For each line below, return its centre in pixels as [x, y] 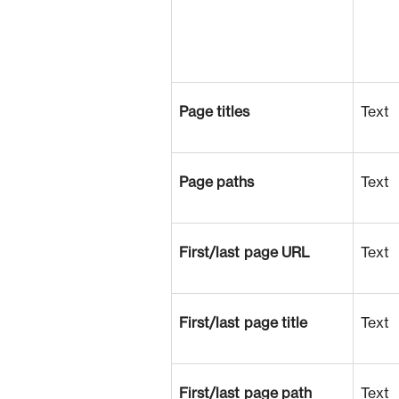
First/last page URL [244, 253]
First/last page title [243, 323]
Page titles [214, 112]
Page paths [216, 183]
